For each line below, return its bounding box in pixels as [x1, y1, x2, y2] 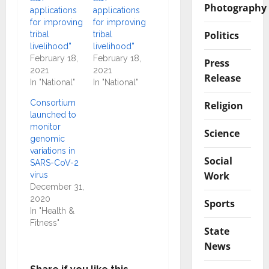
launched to [30, 110, 76, 119]
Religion [204, 98, 243, 112]
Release [204, 71, 241, 85]
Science [204, 126, 240, 140]
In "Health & [30, 206, 74, 216]
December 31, [30, 182, 84, 192]
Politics [204, 28, 239, 42]
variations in [30, 146, 75, 156]
